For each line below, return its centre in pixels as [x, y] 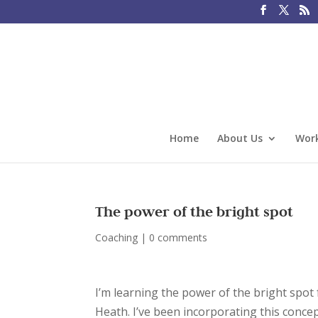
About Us [240, 138]
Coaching [117, 237]
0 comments [179, 237]
